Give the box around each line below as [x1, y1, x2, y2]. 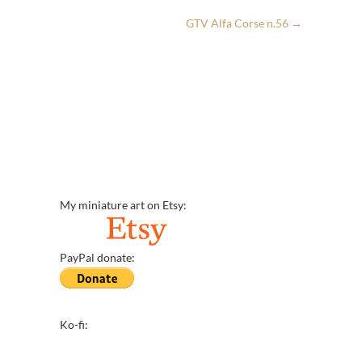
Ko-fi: [60, 317, 88, 331]
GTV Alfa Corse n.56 [186, 15, 291, 30]
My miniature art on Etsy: [60, 197, 187, 212]
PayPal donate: [60, 250, 135, 264]
